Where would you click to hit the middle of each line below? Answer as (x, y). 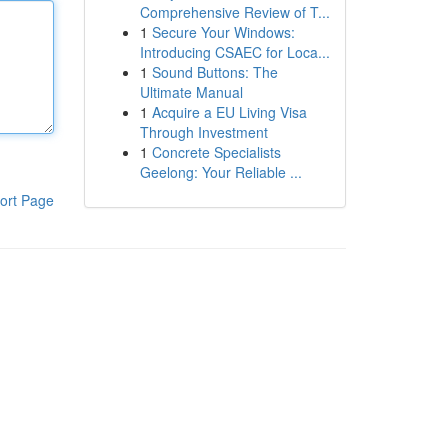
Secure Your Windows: (223, 32)
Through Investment (203, 132)
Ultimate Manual (191, 92)
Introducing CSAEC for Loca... (234, 52)
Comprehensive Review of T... (234, 12)
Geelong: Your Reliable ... (220, 172)
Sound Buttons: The (214, 72)
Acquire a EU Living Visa (229, 112)
